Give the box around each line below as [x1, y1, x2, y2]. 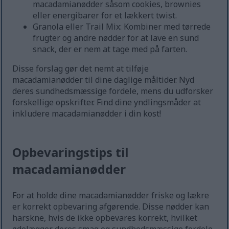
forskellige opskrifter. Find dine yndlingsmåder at [12, 97, 201, 108]
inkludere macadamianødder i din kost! [12, 108, 162, 120]
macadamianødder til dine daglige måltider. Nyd [12, 74, 195, 86]
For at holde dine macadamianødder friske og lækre [12, 190, 210, 201]
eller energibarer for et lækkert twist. [33, 10, 177, 21]
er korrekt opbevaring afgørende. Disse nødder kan [12, 201, 210, 213]
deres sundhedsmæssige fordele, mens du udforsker [12, 85, 214, 97]
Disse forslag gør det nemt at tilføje [12, 63, 149, 75]
